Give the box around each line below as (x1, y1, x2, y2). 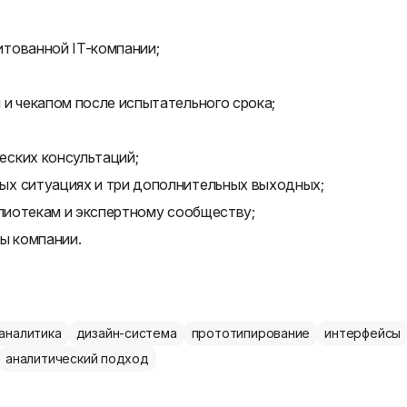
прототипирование (191, 325, 311, 341)
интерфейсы (324, 325, 402, 341)
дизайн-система (75, 325, 177, 341)
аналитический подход (5, 351, 149, 366)
